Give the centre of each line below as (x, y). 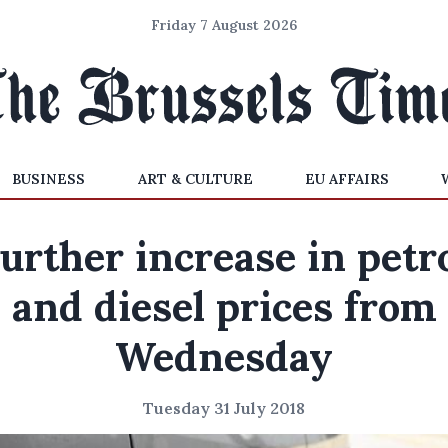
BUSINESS (49, 179)
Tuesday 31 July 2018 (224, 408)
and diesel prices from (224, 306)
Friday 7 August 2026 (224, 25)
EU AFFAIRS (346, 179)
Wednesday (224, 356)
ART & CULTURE (195, 179)
